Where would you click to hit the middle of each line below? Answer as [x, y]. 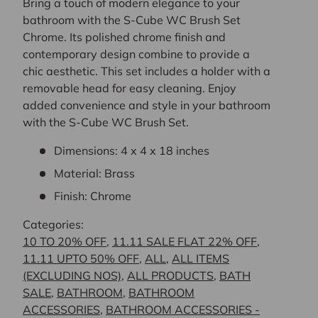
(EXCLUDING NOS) [72, 276]
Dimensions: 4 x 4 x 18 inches [132, 151]
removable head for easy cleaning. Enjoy [130, 88]
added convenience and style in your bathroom [147, 105]
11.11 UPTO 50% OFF [81, 259]
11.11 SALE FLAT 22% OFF [185, 242]
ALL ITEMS [201, 259]
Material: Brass [94, 174]
